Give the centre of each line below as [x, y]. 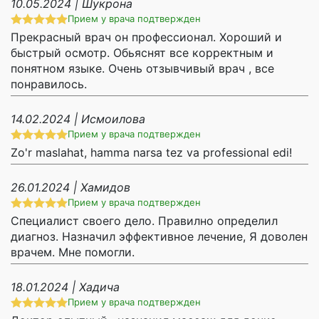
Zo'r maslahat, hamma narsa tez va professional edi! [151, 153]
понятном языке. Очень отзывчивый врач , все [142, 69]
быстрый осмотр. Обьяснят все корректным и [142, 53]
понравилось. [49, 84]
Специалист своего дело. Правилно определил [144, 221]
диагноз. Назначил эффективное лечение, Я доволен [159, 237]
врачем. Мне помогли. [73, 252]
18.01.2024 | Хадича [65, 287]
